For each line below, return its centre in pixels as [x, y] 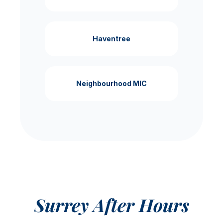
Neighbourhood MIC [111, 83]
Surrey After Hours [111, 204]
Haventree [111, 38]
